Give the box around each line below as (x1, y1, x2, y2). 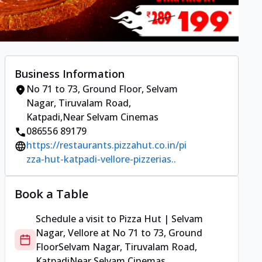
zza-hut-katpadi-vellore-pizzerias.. (26, 153, 176, 166)
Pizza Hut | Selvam (119, 212, 203, 226)
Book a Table (15, 186, 88, 202)
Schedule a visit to (36, 212, 119, 226)
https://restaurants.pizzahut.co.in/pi (26, 139, 187, 152)
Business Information (15, 67, 125, 81)
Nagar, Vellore (36, 226, 98, 240)
